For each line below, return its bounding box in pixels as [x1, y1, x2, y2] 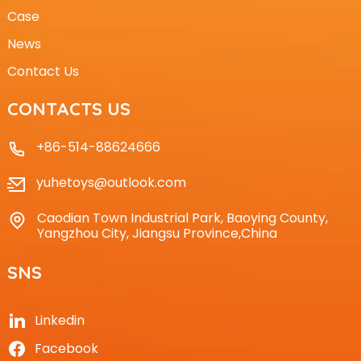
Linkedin [34, 311, 85, 330]
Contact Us [6, 62, 79, 81]
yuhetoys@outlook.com [35, 173, 186, 193]
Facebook [34, 339, 98, 359]
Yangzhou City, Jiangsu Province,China [36, 224, 277, 243]
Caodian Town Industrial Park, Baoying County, [36, 209, 328, 228]
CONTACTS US [6, 98, 131, 121]
